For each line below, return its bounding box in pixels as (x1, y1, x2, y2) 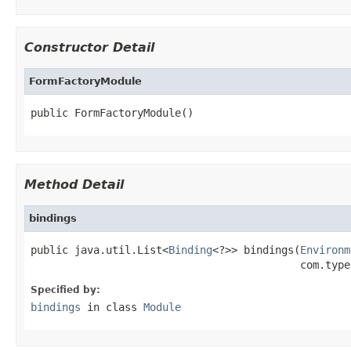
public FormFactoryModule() (31, 106, 194, 119)
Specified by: (31, 284, 100, 295)
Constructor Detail (24, 39, 154, 55)
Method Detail (24, 176, 124, 192)
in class (81, 300, 143, 313)
